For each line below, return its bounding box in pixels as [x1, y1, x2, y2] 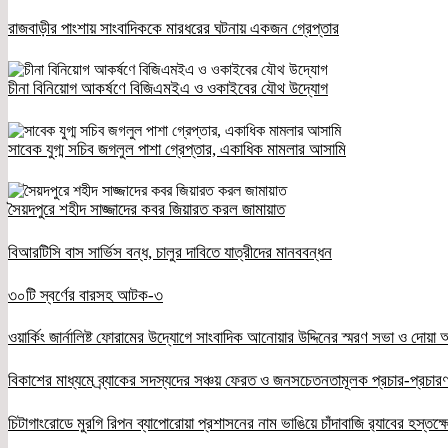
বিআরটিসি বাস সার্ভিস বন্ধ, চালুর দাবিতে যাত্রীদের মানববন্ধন [8, 243, 332, 263]
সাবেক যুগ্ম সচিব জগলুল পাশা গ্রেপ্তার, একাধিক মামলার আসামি [8, 139, 346, 159]
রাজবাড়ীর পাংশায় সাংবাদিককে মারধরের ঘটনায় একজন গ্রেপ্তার [8, 18, 339, 38]
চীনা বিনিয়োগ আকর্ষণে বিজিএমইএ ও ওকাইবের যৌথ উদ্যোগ [8, 79, 328, 99]
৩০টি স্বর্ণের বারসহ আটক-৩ [8, 285, 163, 305]
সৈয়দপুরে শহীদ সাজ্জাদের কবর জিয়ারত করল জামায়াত [8, 200, 285, 220]
